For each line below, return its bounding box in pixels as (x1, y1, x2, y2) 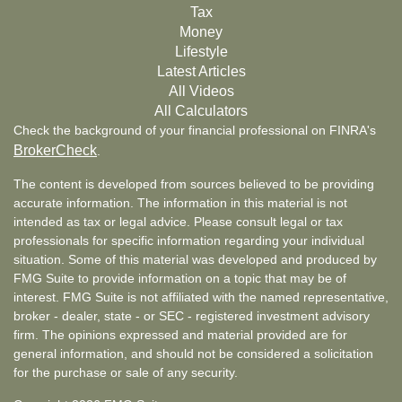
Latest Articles (156, 63, 246, 79)
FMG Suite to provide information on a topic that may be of (13, 270, 346, 285)
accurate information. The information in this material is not (13, 195, 347, 210)
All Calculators (154, 102, 248, 118)
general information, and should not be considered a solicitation (13, 345, 373, 361)
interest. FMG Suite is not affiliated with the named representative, (13, 289, 389, 304)
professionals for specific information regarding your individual (13, 232, 364, 248)
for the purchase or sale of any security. (13, 364, 238, 380)
